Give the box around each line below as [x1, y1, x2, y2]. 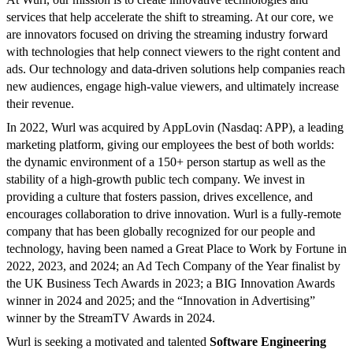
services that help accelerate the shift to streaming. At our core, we [6, 10, 333, 24]
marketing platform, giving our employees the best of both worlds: [6, 138, 334, 152]
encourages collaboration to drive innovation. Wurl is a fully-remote [6, 207, 341, 221]
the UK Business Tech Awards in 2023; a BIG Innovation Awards [6, 277, 335, 291]
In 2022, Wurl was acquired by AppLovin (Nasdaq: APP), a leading [6, 121, 344, 135]
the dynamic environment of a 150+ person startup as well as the [6, 155, 325, 169]
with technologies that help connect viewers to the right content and [6, 45, 340, 59]
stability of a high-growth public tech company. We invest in [6, 173, 305, 187]
